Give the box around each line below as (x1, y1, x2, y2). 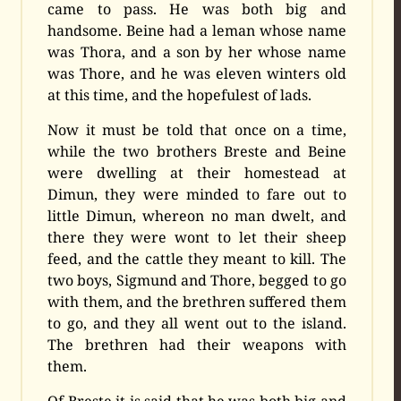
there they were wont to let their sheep (47, 226, 346, 247)
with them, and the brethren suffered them (47, 291, 346, 311)
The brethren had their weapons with (47, 334, 346, 354)
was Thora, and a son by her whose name (47, 41, 346, 62)
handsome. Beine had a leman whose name (47, 20, 346, 40)
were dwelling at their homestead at (47, 162, 346, 183)
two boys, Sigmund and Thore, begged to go (47, 269, 346, 290)
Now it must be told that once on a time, (47, 119, 346, 140)
